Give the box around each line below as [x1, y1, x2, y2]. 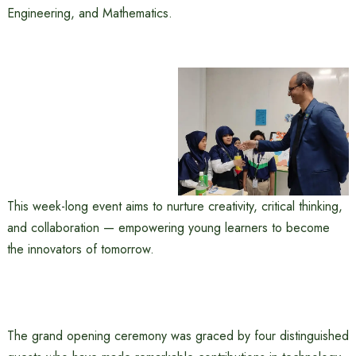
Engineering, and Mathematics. [6, 4, 172, 22]
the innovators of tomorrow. [6, 240, 154, 259]
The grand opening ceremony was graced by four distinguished [6, 327, 349, 346]
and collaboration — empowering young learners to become [6, 219, 330, 238]
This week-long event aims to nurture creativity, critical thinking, [6, 197, 342, 216]
